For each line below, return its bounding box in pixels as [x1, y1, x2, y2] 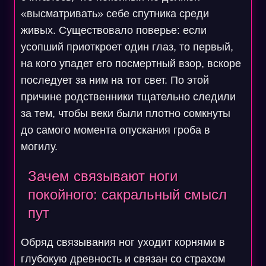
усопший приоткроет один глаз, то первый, [20, 41, 233, 53]
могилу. [20, 141, 58, 153]
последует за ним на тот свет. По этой [20, 74, 209, 86]
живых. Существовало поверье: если [20, 24, 207, 36]
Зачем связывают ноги [27, 168, 178, 184]
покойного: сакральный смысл [27, 186, 227, 202]
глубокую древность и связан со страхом [20, 253, 225, 265]
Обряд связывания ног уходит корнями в [20, 236, 225, 248]
